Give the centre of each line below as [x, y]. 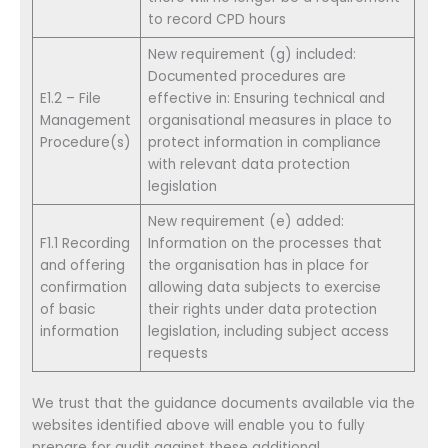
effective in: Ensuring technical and [267, 99]
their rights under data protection [263, 310]
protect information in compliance [265, 143]
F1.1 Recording [85, 244]
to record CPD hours [217, 20]
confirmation [84, 288]
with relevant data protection [249, 165]
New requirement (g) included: [252, 55]
